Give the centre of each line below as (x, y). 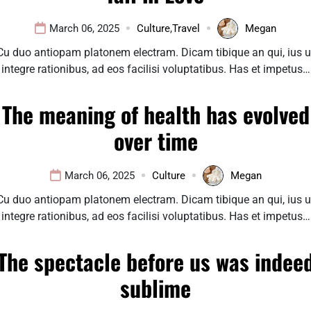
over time (155, 140)
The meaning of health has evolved (155, 114)
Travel (186, 28)
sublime (155, 287)
